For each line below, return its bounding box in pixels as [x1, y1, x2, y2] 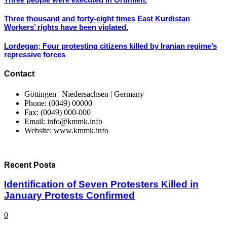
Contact [4, 69, 34, 79]
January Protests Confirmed [4, 190, 135, 201]
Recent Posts [4, 160, 56, 169]
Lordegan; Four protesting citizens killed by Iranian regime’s [4, 42, 217, 51]
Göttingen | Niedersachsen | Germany [24, 89, 144, 98]
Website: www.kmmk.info [24, 126, 108, 135]
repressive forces [4, 50, 65, 59]
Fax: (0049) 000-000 [24, 107, 91, 117]
